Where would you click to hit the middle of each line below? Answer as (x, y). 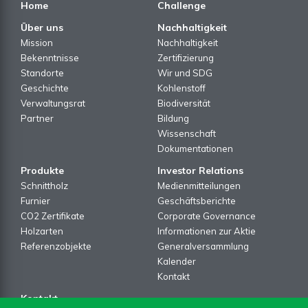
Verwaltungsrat (53, 103)
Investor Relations (200, 170)
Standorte (42, 73)
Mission (37, 42)
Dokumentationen (195, 148)
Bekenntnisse (50, 57)
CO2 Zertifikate (53, 216)
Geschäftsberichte (197, 200)
